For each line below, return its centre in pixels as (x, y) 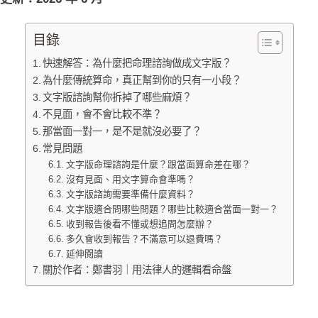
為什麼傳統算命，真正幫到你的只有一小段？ (142, 81)
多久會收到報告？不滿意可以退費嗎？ (144, 239)
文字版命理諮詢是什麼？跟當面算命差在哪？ (158, 165)
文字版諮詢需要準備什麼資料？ (130, 194)
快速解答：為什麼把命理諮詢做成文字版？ (137, 64)
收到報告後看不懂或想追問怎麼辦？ (139, 224)
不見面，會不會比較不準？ (103, 115)
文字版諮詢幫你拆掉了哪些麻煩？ (117, 98)
